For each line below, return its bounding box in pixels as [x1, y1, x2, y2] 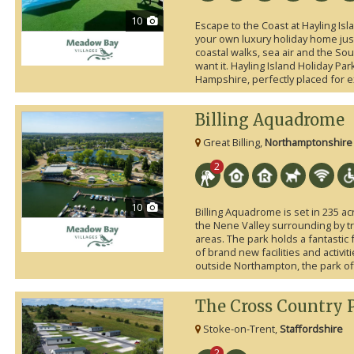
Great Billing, [200, 135, 265, 150]
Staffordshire [279, 322, 343, 337]
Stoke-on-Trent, [200, 322, 280, 337]
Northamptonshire [264, 135, 352, 150]
